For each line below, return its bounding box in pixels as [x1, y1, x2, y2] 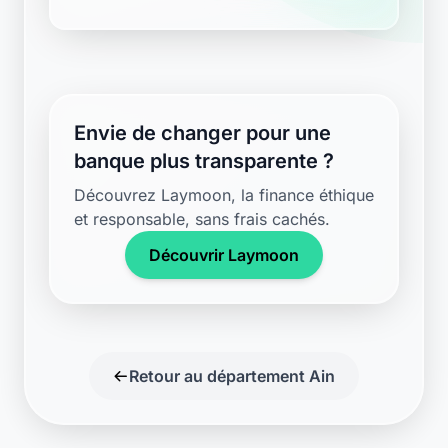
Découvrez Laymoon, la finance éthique [74, 185, 374, 205]
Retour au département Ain [129, 366, 335, 386]
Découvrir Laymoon [149, 245, 299, 265]
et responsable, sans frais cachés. [74, 209, 330, 229]
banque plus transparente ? [74, 149, 334, 173]
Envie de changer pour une [74, 121, 331, 145]
